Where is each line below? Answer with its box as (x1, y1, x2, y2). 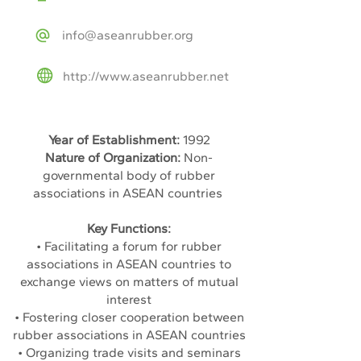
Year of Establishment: (48, 132, 183, 147)
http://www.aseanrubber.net (63, 68, 229, 84)
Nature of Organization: (45, 150, 180, 165)
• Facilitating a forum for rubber (36, 239, 222, 254)
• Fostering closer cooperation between (14, 309, 244, 325)
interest (106, 292, 151, 307)
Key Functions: (87, 221, 171, 236)
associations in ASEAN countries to (27, 256, 231, 272)
